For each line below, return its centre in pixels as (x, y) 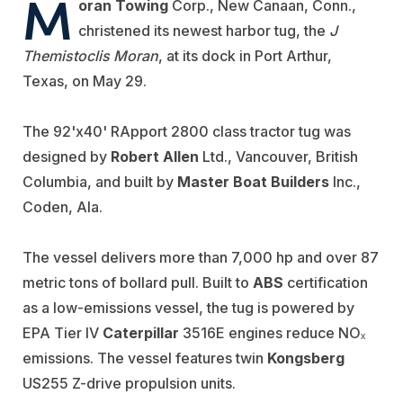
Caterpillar (141, 333)
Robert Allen (155, 157)
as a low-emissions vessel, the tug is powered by (188, 308)
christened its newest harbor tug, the (204, 31)
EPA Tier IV (63, 333)
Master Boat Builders (253, 182)
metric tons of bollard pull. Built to (138, 283)
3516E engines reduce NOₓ (272, 333)
